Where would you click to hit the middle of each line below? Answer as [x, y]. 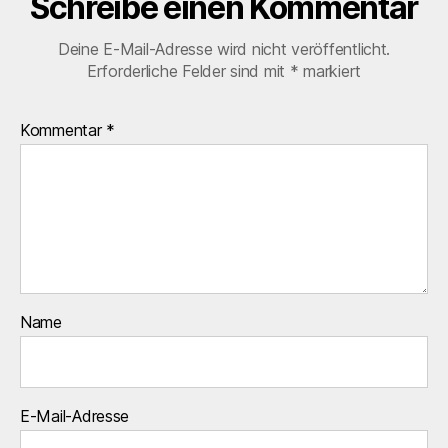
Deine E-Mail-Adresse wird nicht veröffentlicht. [224, 48]
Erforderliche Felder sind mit [188, 70]
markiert [330, 70]
